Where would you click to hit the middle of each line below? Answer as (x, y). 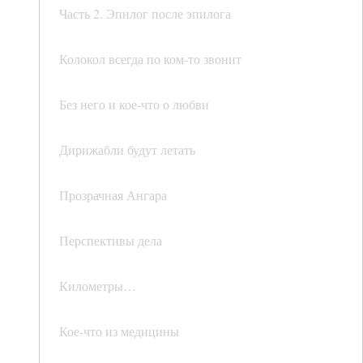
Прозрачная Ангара (113, 195)
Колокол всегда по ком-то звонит (150, 59)
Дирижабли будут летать (127, 150)
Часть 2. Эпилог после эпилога (145, 14)
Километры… (98, 286)
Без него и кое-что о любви (134, 105)
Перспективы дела (111, 241)
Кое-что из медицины (119, 331)
